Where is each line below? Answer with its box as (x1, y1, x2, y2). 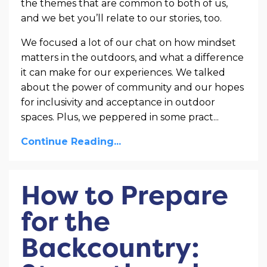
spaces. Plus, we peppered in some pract (21, 111, 213, 123)
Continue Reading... (21, 136, 121, 148)
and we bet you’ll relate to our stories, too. (21, 13, 222, 24)
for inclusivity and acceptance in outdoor (21, 97, 215, 108)
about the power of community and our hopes (21, 82, 244, 94)
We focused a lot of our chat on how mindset (21, 37, 236, 49)
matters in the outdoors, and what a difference (21, 52, 244, 64)
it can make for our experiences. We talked (21, 67, 225, 79)
